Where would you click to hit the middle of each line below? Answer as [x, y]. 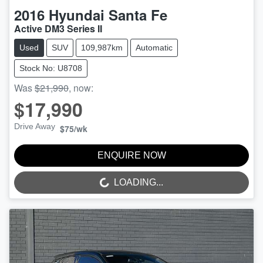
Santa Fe [138, 15]
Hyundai [77, 15]
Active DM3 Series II [58, 29]
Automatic [154, 48]
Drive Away [35, 127]
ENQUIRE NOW [131, 156]
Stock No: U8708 [51, 68]
